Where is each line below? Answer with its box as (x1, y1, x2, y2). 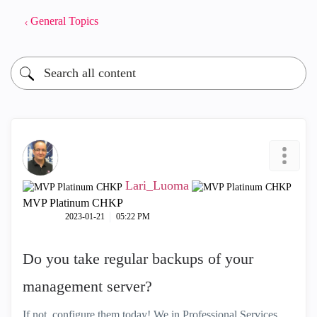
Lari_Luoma (125, 178, 189, 192)
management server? (23, 277, 152, 295)
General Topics (30, 15, 98, 27)
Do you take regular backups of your (23, 250, 253, 267)
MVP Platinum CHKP (23, 197, 123, 209)
